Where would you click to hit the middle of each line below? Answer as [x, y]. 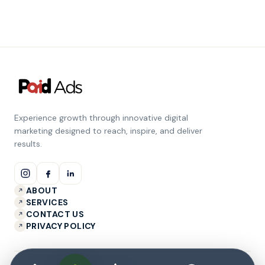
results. [28, 143]
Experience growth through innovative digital [101, 117]
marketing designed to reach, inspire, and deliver [108, 130]
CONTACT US [55, 214]
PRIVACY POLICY [61, 226]
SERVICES [47, 202]
